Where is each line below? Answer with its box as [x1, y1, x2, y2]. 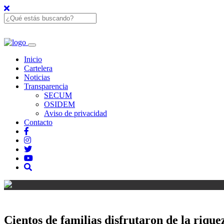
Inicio [24, 55, 42, 63]
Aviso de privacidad [44, 109, 107, 117]
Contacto [24, 118, 52, 126]
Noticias [24, 73, 50, 81]
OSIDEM [44, 100, 75, 108]
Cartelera [24, 64, 52, 72]
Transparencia [24, 82, 68, 90]
